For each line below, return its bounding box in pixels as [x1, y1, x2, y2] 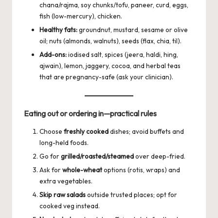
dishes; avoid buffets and [109, 127, 184, 136]
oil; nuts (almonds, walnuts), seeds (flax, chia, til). [39, 36, 182, 46]
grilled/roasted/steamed [61, 151, 134, 161]
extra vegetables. [39, 176, 92, 185]
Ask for [39, 165, 62, 174]
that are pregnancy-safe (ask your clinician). [39, 73, 173, 82]
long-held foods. [39, 138, 89, 147]
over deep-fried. [134, 151, 185, 161]
